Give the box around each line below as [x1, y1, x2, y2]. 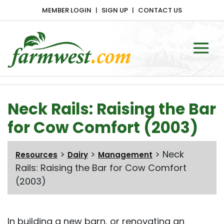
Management [98, 149, 152, 160]
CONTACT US [138, 5, 182, 15]
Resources [15, 149, 57, 160]
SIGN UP [101, 5, 128, 15]
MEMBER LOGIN [42, 5, 91, 15]
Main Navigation [7, 78, 120, 97]
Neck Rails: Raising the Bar [7, 98, 216, 120]
